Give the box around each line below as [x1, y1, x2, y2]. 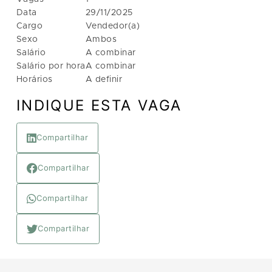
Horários [16, 75, 53, 84]
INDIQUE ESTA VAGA [16, 97, 182, 115]
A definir [85, 75, 123, 84]
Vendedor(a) [85, 22, 140, 31]
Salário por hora [16, 62, 86, 71]
